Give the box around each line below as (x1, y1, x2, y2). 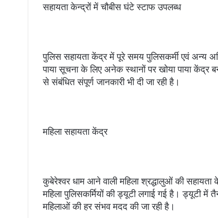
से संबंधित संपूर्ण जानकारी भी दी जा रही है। (43, 76, 180, 88)
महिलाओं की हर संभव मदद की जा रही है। (43, 201, 175, 213)
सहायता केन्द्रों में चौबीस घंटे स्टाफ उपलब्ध (43, 1, 181, 13)
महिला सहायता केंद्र (43, 126, 108, 138)
